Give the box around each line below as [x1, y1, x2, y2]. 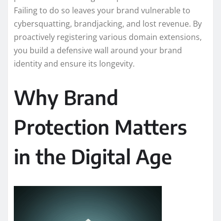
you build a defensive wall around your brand [14, 44, 182, 56]
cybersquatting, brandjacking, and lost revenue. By [14, 18, 202, 29]
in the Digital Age [14, 144, 172, 169]
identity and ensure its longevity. [14, 58, 135, 69]
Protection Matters [14, 114, 187, 139]
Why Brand [14, 84, 118, 110]
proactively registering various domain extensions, [14, 31, 202, 42]
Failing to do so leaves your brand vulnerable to [14, 4, 190, 16]
